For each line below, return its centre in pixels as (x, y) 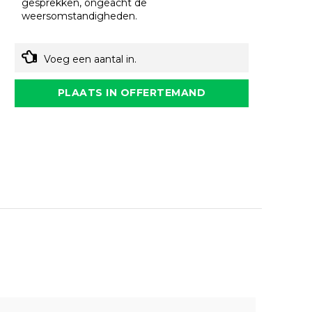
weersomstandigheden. (80, 16)
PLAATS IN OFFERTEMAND (132, 93)
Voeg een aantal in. (91, 60)
